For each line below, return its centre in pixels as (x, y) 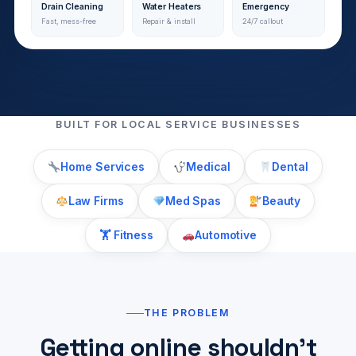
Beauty (281, 201)
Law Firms (96, 201)
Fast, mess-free (69, 21)
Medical (208, 167)
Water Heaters (172, 7)
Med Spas (193, 201)
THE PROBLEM (187, 313)
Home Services (103, 167)
